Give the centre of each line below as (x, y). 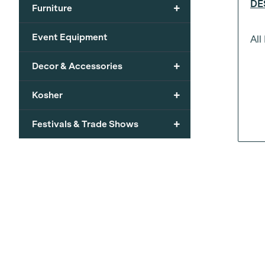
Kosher (47, 95)
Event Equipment (70, 37)
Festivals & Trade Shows (85, 124)
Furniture (52, 8)
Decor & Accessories (77, 66)
